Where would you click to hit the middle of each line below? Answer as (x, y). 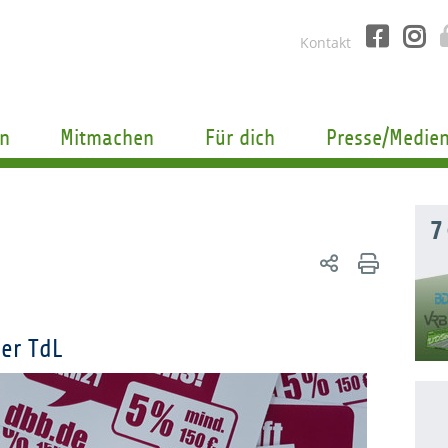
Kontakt (325, 42)
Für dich (240, 138)
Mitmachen (107, 138)
